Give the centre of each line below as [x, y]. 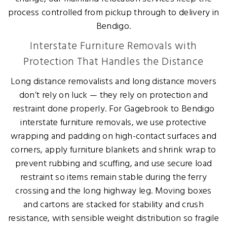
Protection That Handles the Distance [113, 62]
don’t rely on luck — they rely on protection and [113, 95]
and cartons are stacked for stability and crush [113, 205]
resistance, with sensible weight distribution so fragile [113, 218]
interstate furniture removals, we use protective [113, 123]
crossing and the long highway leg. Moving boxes [113, 191]
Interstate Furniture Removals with [113, 46]
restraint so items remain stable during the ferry [113, 177]
